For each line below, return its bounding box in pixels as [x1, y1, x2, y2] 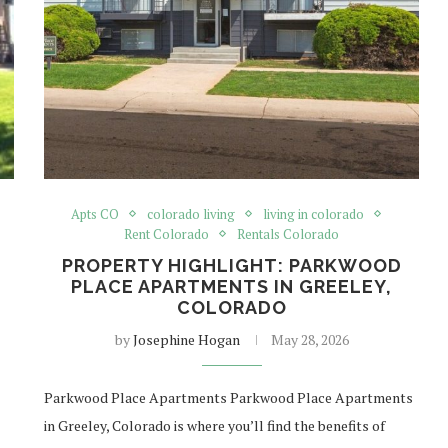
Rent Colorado [124, 224, 210, 243]
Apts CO [71, 204, 120, 223]
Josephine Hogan [132, 329, 240, 349]
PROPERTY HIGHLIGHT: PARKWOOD [61, 254, 402, 276]
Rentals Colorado [237, 224, 340, 243]
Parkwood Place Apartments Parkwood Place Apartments [44, 387, 414, 407]
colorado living [147, 204, 236, 223]
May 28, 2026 [270, 329, 349, 349]
